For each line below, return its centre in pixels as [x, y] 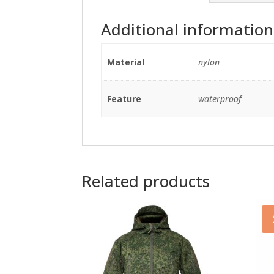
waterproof [220, 98]
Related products [146, 181]
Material [125, 62]
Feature [124, 98]
